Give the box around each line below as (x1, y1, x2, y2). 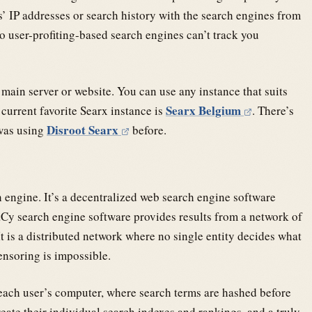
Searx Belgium (166, 102, 244, 120)
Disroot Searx (47, 121, 121, 139)
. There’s (251, 102, 294, 119)
